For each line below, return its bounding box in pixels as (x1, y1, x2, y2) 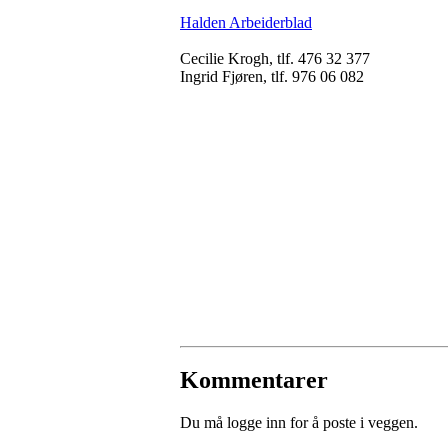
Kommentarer (180, 367, 328, 394)
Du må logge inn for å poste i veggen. (180, 414, 418, 432)
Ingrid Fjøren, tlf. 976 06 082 (180, 67, 364, 85)
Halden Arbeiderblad (180, 13, 312, 31)
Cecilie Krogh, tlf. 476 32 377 (180, 49, 370, 67)
